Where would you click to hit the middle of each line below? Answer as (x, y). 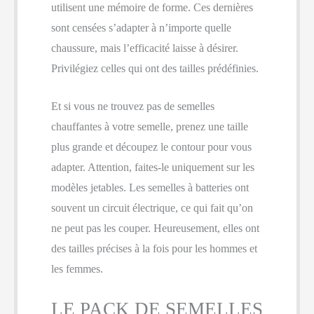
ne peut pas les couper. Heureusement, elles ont (155, 228)
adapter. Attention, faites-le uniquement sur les (153, 168)
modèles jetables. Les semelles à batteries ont (150, 188)
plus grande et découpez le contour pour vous (151, 147)
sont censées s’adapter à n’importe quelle (141, 27)
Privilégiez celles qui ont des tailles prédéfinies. (155, 68)
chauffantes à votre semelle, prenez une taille (150, 127)
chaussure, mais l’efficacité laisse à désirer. (145, 48)
